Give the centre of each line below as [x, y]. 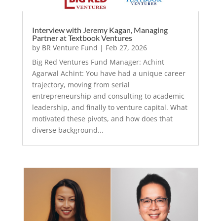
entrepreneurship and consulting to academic [108, 96]
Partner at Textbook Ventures [82, 38]
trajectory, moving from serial [81, 85]
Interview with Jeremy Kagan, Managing [100, 30]
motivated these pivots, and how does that [102, 119]
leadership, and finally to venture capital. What [110, 108]
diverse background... [68, 130]
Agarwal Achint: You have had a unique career [109, 74]
